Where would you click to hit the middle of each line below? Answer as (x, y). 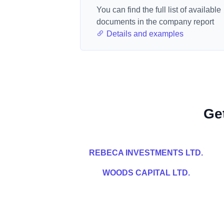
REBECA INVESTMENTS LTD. (146, 153)
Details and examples (144, 34)
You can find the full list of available (159, 10)
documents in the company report (155, 22)
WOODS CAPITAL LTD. (146, 173)
